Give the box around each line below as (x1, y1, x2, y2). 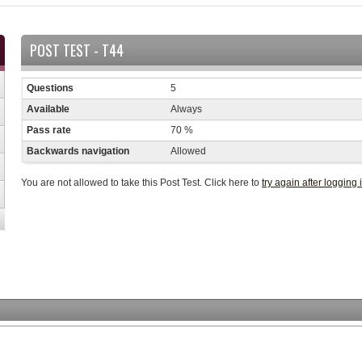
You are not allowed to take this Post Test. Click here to (21, 177, 262, 188)
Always (170, 103, 202, 115)
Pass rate (27, 124, 71, 136)
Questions (27, 82, 74, 94)
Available (27, 103, 69, 115)
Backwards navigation (27, 145, 129, 157)
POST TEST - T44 (30, 40, 124, 61)
